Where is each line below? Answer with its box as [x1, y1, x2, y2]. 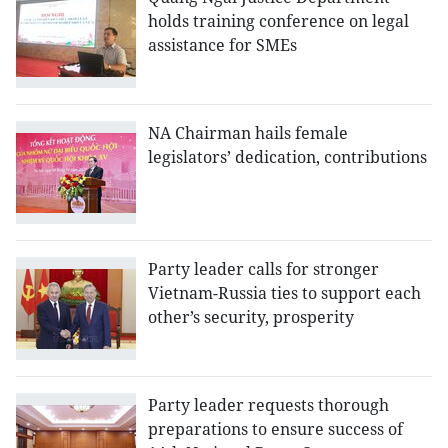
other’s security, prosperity [148, 306, 354, 329]
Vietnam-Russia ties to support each [148, 282, 421, 305]
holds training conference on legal [148, 10, 409, 32]
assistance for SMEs [148, 34, 297, 56]
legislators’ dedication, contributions [148, 146, 427, 169]
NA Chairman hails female [148, 122, 348, 145]
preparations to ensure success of [148, 418, 403, 441]
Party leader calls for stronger [148, 258, 379, 281]
